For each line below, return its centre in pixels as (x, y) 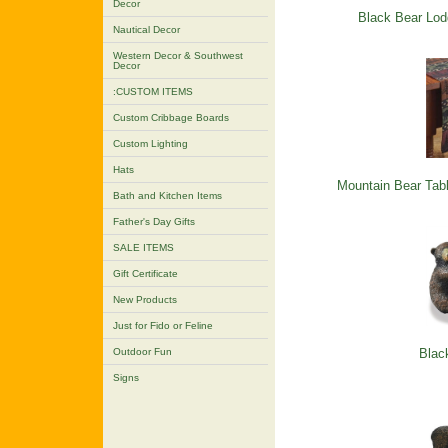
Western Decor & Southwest (177, 55)
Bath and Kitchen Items (167, 195)
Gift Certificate (145, 273)
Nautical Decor (146, 29)
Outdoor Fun (142, 351)
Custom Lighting (150, 143)
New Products (144, 299)
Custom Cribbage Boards (170, 117)
